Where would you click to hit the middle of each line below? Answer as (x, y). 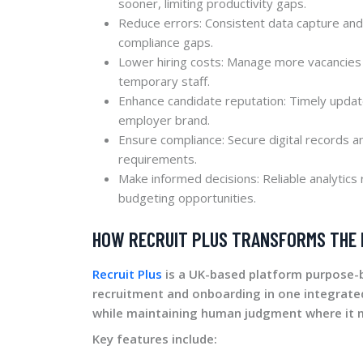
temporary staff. (164, 81)
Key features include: (155, 338)
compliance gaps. (166, 42)
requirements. (158, 158)
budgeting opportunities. (187, 197)
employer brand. (164, 120)
